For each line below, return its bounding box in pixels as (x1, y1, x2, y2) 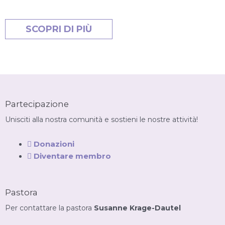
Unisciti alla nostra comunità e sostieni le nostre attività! (5, 115, 198, 125)
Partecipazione (5, 99, 69, 109)
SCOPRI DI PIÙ (26, 24, 92, 35)
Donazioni (33, 139, 74, 149)
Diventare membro (33, 151, 111, 161)
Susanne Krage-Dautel (94, 203, 181, 213)
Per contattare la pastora (5, 203, 94, 213)
